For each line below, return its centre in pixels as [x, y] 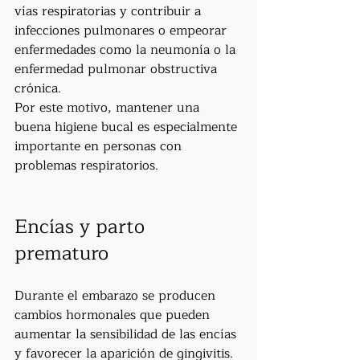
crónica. [38, 88]
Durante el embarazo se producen [117, 296]
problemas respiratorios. [86, 166]
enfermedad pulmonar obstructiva [118, 69]
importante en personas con [100, 146]
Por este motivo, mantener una [109, 108]
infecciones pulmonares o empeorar [123, 31]
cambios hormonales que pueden [114, 315]
